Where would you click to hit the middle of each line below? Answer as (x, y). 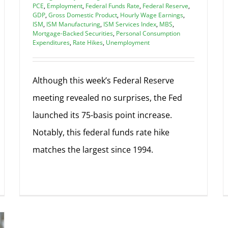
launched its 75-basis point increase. (102, 115)
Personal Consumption (148, 33)
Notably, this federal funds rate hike (101, 132)
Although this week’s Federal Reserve (103, 80)
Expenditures (51, 42)
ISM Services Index (130, 24)
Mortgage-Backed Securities (73, 33)
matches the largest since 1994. (93, 149)
